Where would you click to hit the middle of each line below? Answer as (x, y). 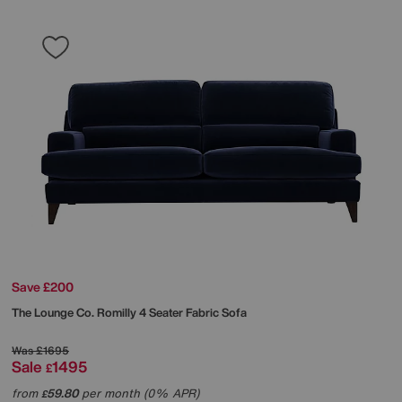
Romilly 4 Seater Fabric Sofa (172, 313)
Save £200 (43, 287)
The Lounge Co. (54, 313)
